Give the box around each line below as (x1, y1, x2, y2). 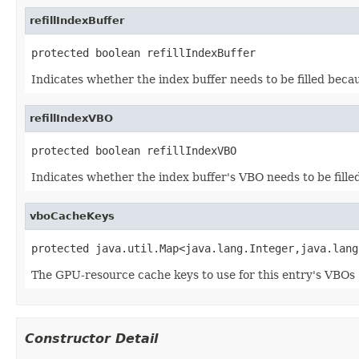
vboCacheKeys (30, 209, 115, 222)
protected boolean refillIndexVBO (31, 143, 236, 157)
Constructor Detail (25, 330, 158, 346)
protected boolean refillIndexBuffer (31, 46, 256, 59)
